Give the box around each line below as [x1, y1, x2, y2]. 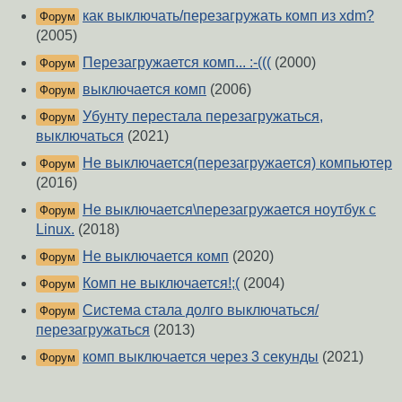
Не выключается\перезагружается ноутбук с [83, 202, 376, 218]
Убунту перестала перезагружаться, [83, 109, 323, 125]
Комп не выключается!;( [83, 275, 240, 292]
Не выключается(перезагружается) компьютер [83, 155, 392, 171]
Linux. [36, 222, 74, 238]
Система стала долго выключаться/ [83, 302, 319, 319]
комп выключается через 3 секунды [83, 349, 319, 365]
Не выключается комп [83, 249, 229, 265]
